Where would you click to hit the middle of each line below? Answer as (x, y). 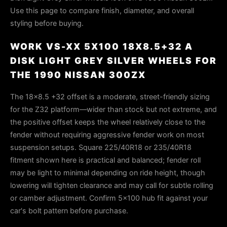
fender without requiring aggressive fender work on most (107, 135)
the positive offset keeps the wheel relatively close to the (108, 122)
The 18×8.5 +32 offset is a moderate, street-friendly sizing (110, 97)
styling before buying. (47, 23)
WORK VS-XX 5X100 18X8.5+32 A (102, 46)
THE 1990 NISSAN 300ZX (78, 75)
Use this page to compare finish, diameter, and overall (102, 10)
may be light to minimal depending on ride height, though (108, 173)
